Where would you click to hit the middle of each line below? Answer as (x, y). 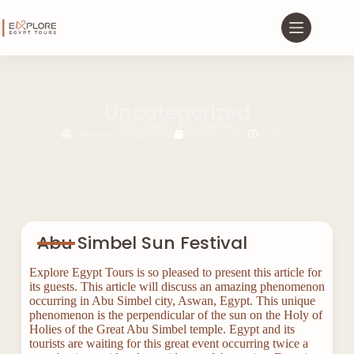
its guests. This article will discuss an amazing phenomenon (177, 286)
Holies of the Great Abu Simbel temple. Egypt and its (162, 329)
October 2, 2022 (218, 134)
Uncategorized (177, 113)
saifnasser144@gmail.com (124, 134)
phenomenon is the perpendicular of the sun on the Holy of (175, 315)
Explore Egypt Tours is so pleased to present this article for (175, 272)
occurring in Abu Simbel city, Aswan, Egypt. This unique (172, 301)
